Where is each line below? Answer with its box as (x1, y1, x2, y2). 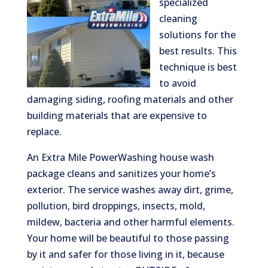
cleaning (159, 12, 197, 26)
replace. (26, 125, 62, 139)
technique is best (159, 60, 237, 74)
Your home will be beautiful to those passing (26, 232, 229, 245)
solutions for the (159, 28, 236, 42)
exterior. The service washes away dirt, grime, (26, 183, 233, 197)
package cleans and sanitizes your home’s (26, 167, 216, 181)
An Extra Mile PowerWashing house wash (26, 151, 214, 165)
